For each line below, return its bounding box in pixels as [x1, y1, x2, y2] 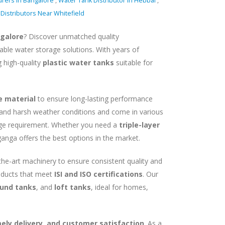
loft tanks [54, 182, 91, 192]
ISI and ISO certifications [54, 169, 143, 179]
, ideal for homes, [90, 182, 148, 192]
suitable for [114, 58, 153, 67]
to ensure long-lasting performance [35, 94, 153, 103]
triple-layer [119, 120, 160, 130]
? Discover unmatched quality [23, 32, 119, 41]
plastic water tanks [42, 58, 114, 67]
